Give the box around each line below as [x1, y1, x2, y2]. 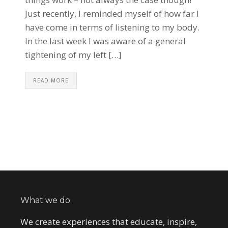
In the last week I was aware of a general [25, 35, 186, 47]
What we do [20, 195, 70, 206]
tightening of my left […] [25, 49, 122, 61]
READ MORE [33, 77, 69, 84]
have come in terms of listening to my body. [25, 21, 199, 34]
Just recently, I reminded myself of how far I [25, 8, 199, 20]
